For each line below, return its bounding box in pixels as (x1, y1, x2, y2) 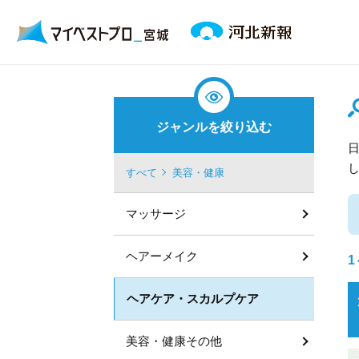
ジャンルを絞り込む (156, 120, 272, 134)
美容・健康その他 (126, 334, 222, 348)
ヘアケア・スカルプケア (127, 292, 259, 305)
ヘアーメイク (126, 249, 198, 263)
